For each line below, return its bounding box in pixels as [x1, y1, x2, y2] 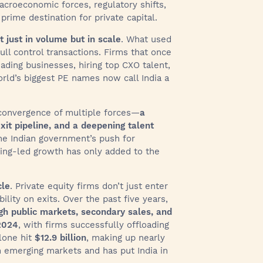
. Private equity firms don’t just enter [10, 181, 168, 191]
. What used [121, 34, 171, 45]
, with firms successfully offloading [18, 220, 169, 230]
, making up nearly [86, 232, 165, 243]
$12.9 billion [35, 232, 86, 243]
